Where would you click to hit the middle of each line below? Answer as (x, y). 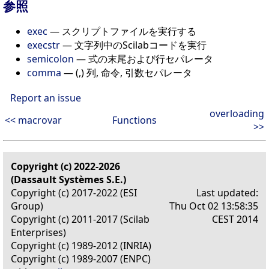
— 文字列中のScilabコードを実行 (133, 45)
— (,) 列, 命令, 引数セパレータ (127, 73)
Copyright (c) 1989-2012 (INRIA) (81, 246)
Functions (134, 120)
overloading (237, 114)
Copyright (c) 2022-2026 (65, 167)
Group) (27, 206)
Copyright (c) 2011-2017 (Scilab (80, 219)
